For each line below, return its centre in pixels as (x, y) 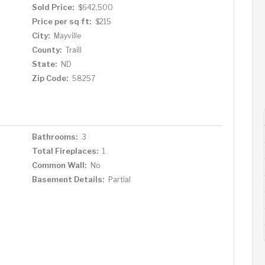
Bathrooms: (54, 136)
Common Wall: (59, 165)
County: (46, 49)
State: (44, 64)
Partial (119, 179)
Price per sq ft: (61, 21)
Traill (73, 50)
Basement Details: (68, 179)
